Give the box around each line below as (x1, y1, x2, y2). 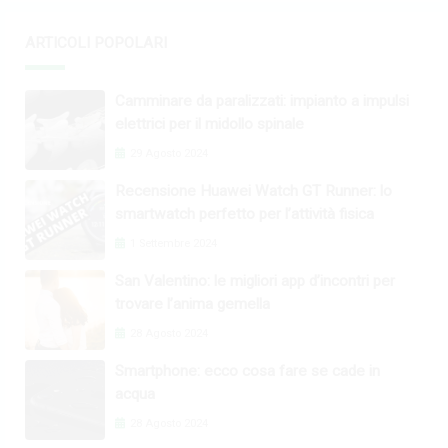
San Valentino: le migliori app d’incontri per (115, 272, 395, 291)
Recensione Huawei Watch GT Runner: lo (115, 182, 392, 201)
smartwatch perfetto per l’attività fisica (115, 205, 374, 224)
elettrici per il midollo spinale (115, 115, 304, 134)
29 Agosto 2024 (127, 147, 208, 161)
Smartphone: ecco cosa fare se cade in (115, 362, 380, 381)
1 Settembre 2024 (127, 237, 217, 251)
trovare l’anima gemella (115, 295, 270, 314)
